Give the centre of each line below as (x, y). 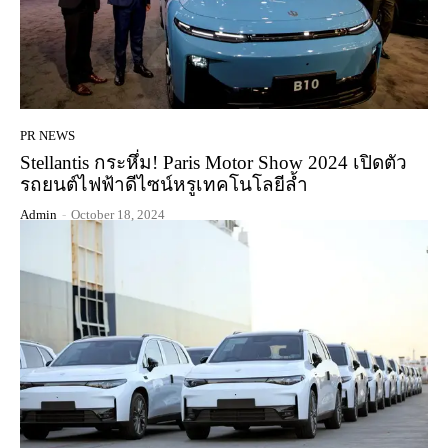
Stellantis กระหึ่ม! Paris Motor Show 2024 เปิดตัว (213, 162)
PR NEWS (47, 135)
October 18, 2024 (118, 214)
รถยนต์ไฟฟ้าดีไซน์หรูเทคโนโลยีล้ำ (164, 184)
